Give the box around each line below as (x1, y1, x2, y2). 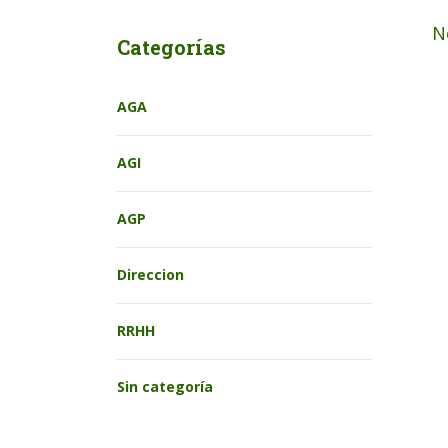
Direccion (117, 265, 184, 284)
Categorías (117, 34, 226, 60)
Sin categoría (117, 377, 213, 396)
